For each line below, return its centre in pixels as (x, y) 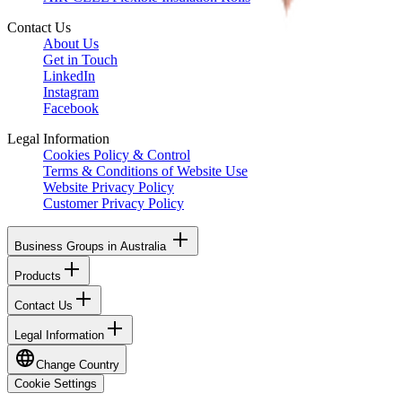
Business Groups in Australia (92, 246)
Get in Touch (80, 59)
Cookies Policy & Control (117, 154)
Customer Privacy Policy (114, 203)
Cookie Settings (56, 383)
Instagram (71, 92)
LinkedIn (69, 75)
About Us (71, 43)
